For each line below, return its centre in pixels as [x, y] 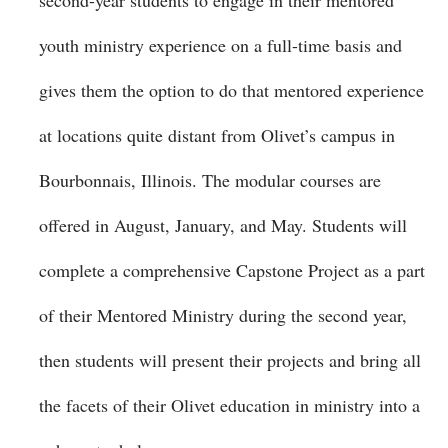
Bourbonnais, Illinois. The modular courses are [210, 180]
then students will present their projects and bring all [230, 360]
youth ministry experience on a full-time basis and [220, 45]
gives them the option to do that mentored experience [231, 90]
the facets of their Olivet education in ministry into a [229, 405]
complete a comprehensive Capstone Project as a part [232, 270]
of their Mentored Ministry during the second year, [223, 315]
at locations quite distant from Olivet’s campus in [217, 135]
